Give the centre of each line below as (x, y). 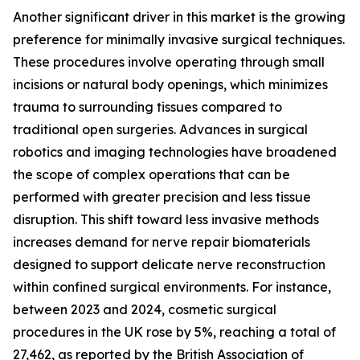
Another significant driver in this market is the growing (179, 17)
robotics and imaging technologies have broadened (175, 152)
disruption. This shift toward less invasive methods (166, 220)
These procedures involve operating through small (169, 62)
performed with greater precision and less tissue (162, 197)
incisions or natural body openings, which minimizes (170, 85)
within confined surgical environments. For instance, (172, 287)
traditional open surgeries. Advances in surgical (160, 130)
